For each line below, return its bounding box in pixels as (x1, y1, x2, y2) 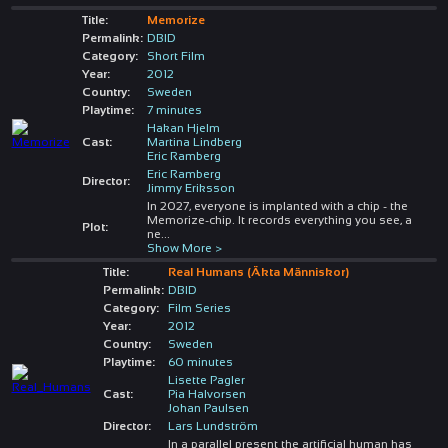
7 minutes (146, 102, 202, 117)
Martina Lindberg (146, 134, 242, 149)
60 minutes (167, 354, 233, 369)
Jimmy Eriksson (146, 180, 235, 195)
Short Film (146, 48, 205, 63)
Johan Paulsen (167, 400, 249, 415)
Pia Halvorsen (167, 386, 246, 401)
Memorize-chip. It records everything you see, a (146, 212, 412, 227)
